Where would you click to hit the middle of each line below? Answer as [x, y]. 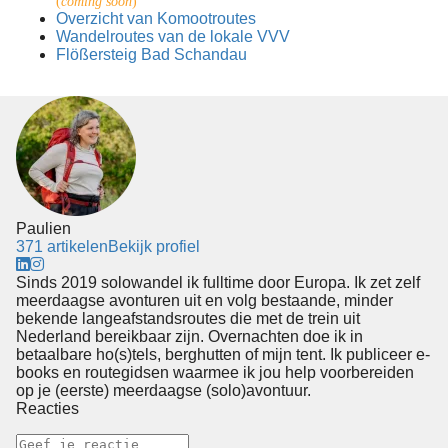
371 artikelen [62, 247]
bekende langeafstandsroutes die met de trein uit [188, 319]
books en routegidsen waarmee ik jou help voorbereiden [215, 373]
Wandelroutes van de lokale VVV [173, 37]
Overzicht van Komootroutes [156, 19]
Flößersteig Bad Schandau [151, 55]
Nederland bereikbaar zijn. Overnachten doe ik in [189, 337]
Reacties [47, 409]
